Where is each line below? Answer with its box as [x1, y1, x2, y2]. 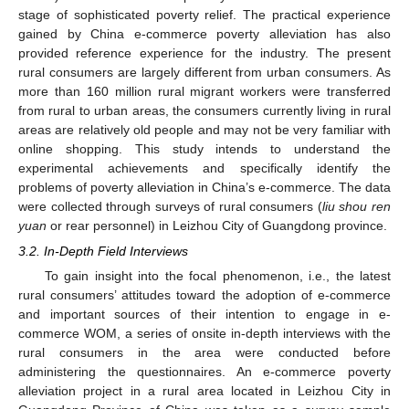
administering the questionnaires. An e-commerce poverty [18, 364, 391, 380]
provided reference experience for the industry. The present [18, 45, 391, 60]
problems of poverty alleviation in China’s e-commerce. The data [18, 179, 391, 194]
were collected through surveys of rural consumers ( [18, 198, 322, 214]
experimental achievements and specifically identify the [18, 160, 391, 175]
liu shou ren [321, 198, 392, 214]
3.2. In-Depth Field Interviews [18, 244, 188, 259]
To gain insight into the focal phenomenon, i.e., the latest [44, 268, 391, 284]
